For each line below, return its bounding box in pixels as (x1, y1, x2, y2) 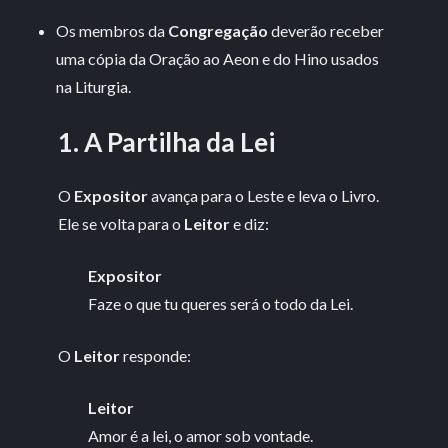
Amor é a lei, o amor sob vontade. (88, 425, 314, 445)
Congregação (165, 20, 269, 40)
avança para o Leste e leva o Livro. (148, 185, 380, 205)
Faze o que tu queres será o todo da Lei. (88, 293, 354, 313)
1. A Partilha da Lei (58, 125, 276, 158)
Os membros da (56, 20, 166, 40)
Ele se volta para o (58, 213, 185, 233)
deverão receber (268, 20, 385, 40)
